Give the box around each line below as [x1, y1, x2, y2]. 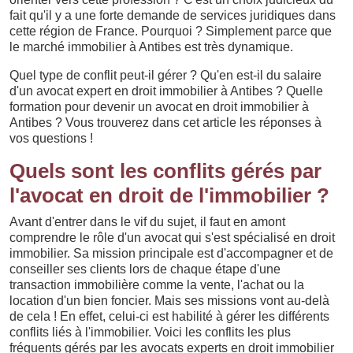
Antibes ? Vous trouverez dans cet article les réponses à [9, 116, 321, 129]
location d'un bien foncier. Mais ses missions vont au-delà [9, 294, 329, 307]
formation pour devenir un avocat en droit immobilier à [9, 100, 309, 113]
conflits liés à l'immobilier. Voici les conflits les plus [9, 325, 291, 339]
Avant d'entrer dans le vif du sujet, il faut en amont [9, 215, 285, 229]
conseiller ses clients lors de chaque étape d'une [9, 262, 281, 276]
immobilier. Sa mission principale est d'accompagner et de [9, 247, 333, 260]
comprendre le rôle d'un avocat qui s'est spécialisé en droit [9, 231, 335, 244]
